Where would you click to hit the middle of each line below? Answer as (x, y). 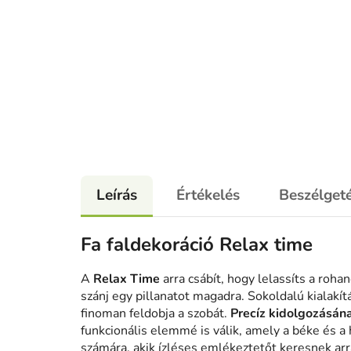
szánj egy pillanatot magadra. (163, 297)
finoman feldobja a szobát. (154, 314)
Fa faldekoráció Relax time (197, 245)
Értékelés (208, 195)
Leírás (117, 195)
